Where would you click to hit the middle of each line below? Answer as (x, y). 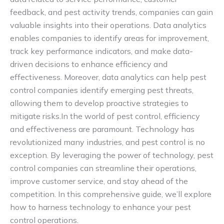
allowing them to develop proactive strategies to (99, 103)
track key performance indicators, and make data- (101, 51)
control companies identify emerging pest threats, (102, 90)
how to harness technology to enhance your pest (100, 207)
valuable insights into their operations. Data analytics (108, 25)
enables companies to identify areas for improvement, (109, 38)
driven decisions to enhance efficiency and (89, 64)
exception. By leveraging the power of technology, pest (112, 155)
